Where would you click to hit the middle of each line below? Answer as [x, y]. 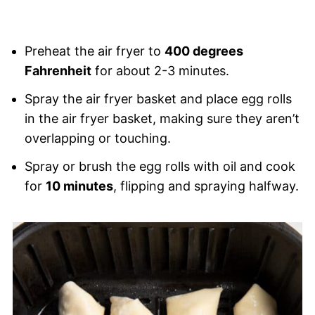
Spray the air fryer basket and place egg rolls [158, 99]
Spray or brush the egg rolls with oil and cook [160, 167]
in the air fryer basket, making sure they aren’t [162, 119]
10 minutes [79, 186]
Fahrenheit [58, 71]
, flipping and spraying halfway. [206, 186]
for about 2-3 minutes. [160, 71]
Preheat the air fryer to [94, 51]
